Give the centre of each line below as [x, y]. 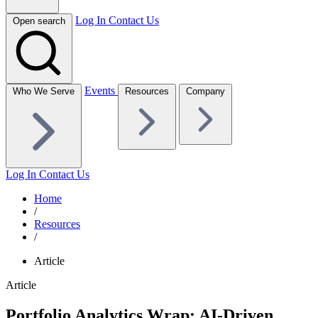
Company [205, 91]
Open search [39, 21]
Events [101, 90]
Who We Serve [44, 91]
